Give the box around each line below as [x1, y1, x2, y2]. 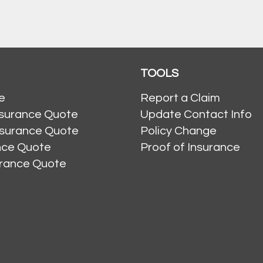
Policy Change [140, 125, 217, 137]
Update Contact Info [140, 109, 252, 121]
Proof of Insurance [140, 141, 240, 154]
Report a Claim [140, 92, 220, 104]
